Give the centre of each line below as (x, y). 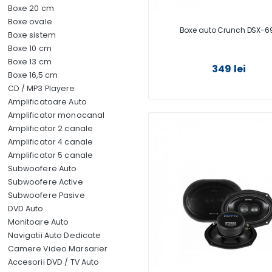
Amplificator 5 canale (50, 155)
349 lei (229, 69)
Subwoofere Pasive (46, 195)
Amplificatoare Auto (47, 102)
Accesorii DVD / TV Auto (53, 262)
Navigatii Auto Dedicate (54, 235)
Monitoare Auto (38, 222)
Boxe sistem (32, 35)
